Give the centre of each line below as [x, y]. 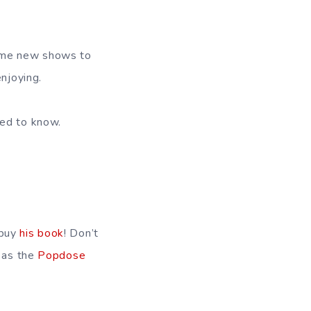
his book [42, 233]
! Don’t [81, 233]
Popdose [62, 255]
